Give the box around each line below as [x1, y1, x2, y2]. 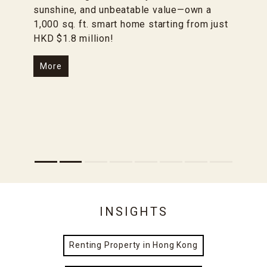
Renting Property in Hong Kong [69, 240, 198, 250]
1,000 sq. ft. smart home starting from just [33, 18, 228, 30]
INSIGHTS [99, 204, 168, 219]
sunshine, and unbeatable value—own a [33, 4, 212, 15]
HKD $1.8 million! [33, 32, 114, 44]
